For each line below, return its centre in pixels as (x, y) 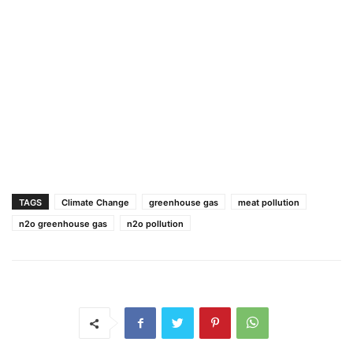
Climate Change (95, 203)
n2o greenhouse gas (63, 224)
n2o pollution (155, 224)
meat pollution (269, 203)
